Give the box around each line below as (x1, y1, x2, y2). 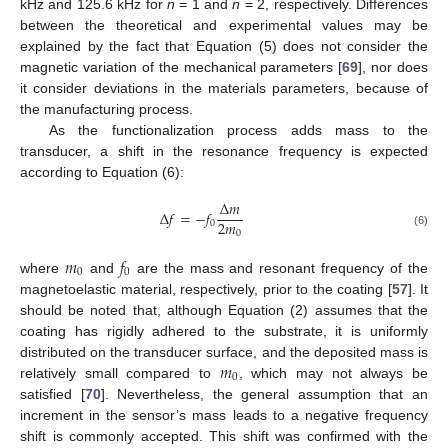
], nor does (358, 59, 428, 76)
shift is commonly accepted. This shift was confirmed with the (20, 427, 428, 444)
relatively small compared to (20, 364, 220, 381)
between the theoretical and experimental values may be (20, 17, 428, 34)
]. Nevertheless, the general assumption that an (100, 385, 429, 402)
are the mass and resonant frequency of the (130, 259, 429, 276)
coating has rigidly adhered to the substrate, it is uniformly (20, 322, 428, 339)
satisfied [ (20, 385, 85, 402)
